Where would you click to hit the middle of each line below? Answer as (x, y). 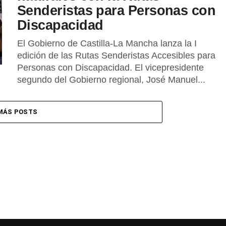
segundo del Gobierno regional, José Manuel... (111, 80)
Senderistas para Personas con (117, 10)
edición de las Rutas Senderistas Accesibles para (116, 55)
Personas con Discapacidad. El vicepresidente (110, 68)
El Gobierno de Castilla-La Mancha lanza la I (107, 43)
